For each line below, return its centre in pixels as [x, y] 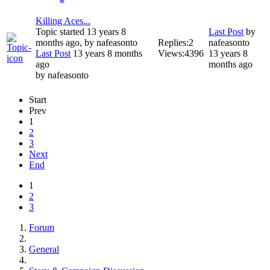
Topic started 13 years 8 [81, 32]
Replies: [173, 43]
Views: [171, 54]
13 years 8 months [106, 54]
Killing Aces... [63, 21]
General [44, 250]
